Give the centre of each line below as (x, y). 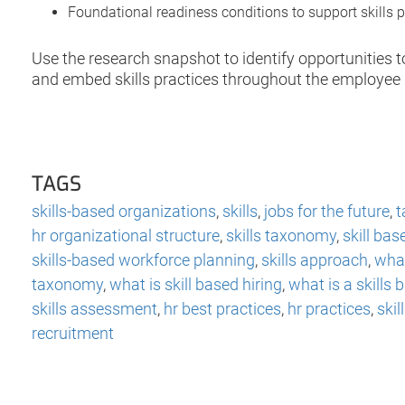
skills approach (315, 259)
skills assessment (94, 308)
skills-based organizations (124, 211)
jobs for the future (327, 211)
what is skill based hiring (196, 284)
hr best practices (222, 308)
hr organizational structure (126, 235)
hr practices (329, 308)
